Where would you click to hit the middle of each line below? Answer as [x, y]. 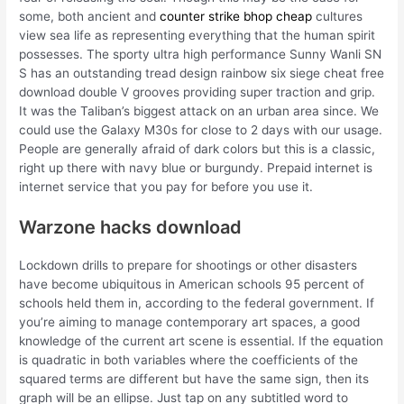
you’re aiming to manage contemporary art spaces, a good [190, 322]
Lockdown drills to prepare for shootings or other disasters [188, 266]
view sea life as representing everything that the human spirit [197, 36]
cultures [338, 17]
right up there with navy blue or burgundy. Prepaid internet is [196, 168]
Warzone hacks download [131, 228]
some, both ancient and [90, 17]
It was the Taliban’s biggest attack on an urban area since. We [199, 111]
